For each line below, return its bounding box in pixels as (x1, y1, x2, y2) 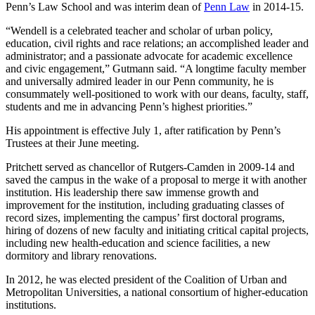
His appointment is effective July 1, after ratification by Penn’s (6, 124, 281, 136)
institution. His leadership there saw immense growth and (6, 186, 259, 198)
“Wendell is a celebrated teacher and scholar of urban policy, (6, 24, 273, 37)
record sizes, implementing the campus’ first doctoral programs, (6, 211, 285, 224)
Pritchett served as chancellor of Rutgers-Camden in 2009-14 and (6, 160, 295, 173)
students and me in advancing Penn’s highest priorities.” (6, 100, 252, 112)
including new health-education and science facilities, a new (6, 236, 271, 249)
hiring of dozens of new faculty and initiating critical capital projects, (6, 224, 309, 236)
